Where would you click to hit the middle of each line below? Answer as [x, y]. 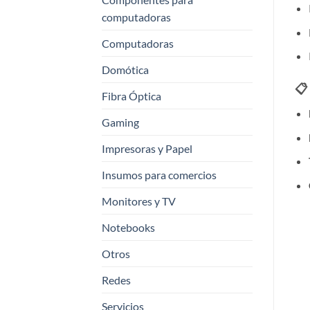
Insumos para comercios [159, 175]
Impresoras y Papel [147, 149]
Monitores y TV [139, 201]
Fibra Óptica [131, 96]
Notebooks [128, 228]
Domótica [125, 70]
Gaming [120, 122]
